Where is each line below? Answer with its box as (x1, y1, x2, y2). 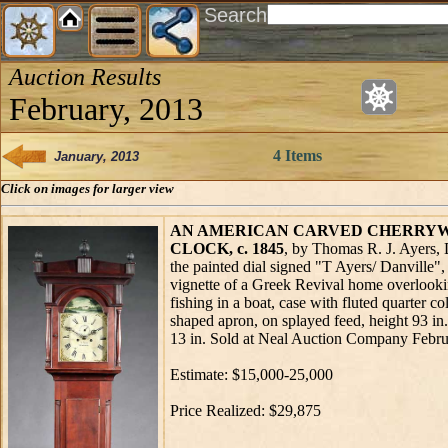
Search (204, 4, 267, 26)
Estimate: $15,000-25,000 (170, 366, 333, 383)
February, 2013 (9, 91, 203, 127)
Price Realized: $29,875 (170, 402, 321, 419)
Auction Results (9, 64, 161, 90)
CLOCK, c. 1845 (170, 240, 284, 257)
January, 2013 (46, 149, 139, 164)
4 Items (273, 147, 322, 164)
